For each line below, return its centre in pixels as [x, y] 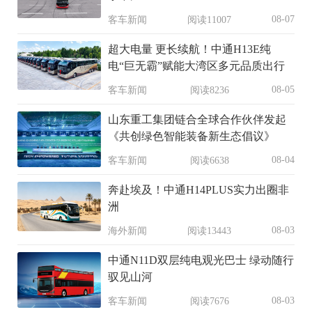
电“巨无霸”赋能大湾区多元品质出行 [196, 66]
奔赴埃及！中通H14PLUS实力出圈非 [198, 190]
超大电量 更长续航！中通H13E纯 [189, 49]
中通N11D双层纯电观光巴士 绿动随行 [201, 260]
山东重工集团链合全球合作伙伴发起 [197, 120]
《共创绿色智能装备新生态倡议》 [192, 136]
